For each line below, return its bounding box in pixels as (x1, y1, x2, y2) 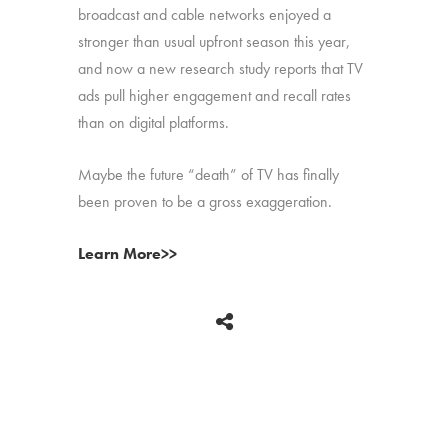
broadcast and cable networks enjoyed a (78, 3, 332, 25)
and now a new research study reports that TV (78, 57, 364, 79)
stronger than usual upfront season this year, (78, 30, 351, 52)
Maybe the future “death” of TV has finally (78, 163, 340, 185)
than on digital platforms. (78, 111, 230, 133)
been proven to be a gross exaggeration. (78, 190, 333, 212)
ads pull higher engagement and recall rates (78, 84, 352, 106)
